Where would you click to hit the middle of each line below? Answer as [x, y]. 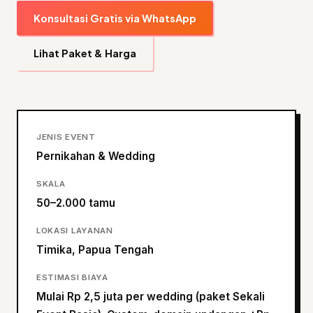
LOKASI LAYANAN [75, 231]
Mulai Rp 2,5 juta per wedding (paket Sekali [151, 297]
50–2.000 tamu [76, 203]
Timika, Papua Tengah [95, 250]
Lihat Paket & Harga [85, 53]
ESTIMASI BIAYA [72, 277]
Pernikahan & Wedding [96, 156]
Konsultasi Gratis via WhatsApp [115, 18]
